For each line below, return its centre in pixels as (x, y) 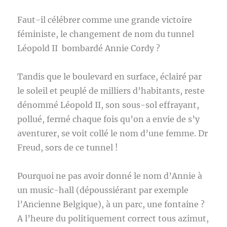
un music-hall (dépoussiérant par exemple (103, 190)
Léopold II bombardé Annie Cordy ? (90, 48)
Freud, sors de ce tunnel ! (69, 147)
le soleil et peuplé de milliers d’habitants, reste (111, 91)
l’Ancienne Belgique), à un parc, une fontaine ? (111, 204)
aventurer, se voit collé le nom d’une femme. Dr (113, 133)
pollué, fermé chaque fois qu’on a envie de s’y (109, 119)
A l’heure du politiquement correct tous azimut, (113, 218)
